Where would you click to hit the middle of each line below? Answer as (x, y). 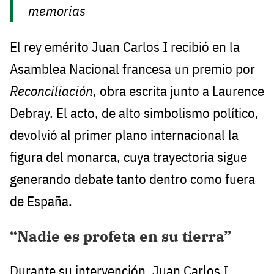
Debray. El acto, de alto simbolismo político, (134, 113)
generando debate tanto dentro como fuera (132, 179)
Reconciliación (51, 91)
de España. (41, 201)
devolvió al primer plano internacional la (124, 135)
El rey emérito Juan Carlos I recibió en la (125, 46)
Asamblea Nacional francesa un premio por (132, 68)
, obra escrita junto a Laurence (179, 91)
